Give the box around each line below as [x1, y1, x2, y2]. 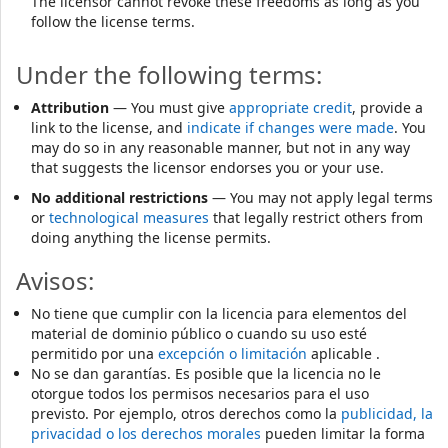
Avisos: [16, 264, 94, 297]
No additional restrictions [31, 188, 208, 207]
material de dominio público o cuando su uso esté [31, 324, 367, 343]
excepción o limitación [158, 344, 307, 363]
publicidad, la [341, 404, 433, 423]
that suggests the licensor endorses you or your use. [31, 158, 384, 177]
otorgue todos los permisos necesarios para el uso [31, 384, 369, 403]
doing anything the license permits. [31, 228, 271, 247]
